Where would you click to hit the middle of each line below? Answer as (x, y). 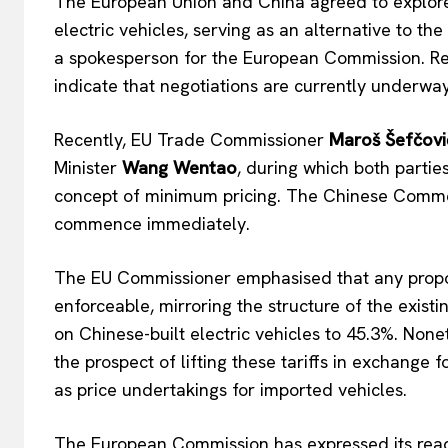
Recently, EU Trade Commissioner (191, 140)
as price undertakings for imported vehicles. (230, 390)
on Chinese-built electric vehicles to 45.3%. (226, 334)
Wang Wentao (179, 168)
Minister (88, 168)
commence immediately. (152, 224)
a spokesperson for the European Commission (237, 58)
